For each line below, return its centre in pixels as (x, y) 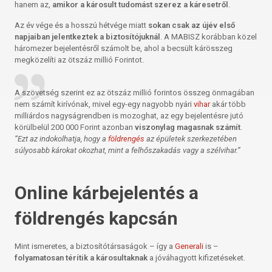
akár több (228, 104)
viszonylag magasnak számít (188, 127)
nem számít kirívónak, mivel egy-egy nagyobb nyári (104, 104)
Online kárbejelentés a (107, 193)
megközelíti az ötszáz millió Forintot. (80, 60)
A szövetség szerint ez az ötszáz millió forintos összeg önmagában (135, 93)
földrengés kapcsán (97, 218)
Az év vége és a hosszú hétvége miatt (82, 25)
